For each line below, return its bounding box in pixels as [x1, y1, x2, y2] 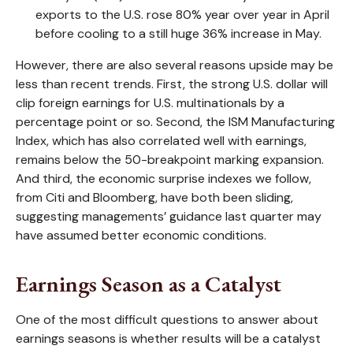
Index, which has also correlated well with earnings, [16, 132, 307, 149]
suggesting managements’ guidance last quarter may [16, 207, 321, 225]
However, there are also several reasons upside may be [16, 56, 333, 73]
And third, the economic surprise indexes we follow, [16, 169, 311, 187]
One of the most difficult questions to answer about [16, 310, 318, 328]
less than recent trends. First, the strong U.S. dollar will [16, 75, 328, 92]
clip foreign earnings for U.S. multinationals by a [16, 94, 284, 111]
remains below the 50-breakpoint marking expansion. [16, 150, 324, 168]
